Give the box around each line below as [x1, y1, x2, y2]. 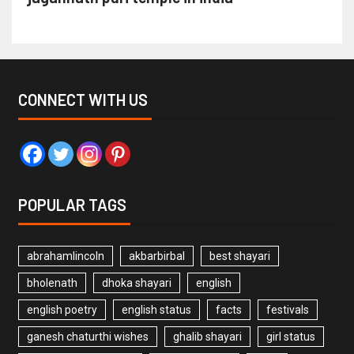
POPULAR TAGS [17, 194, 126, 214]
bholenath [26, 276, 77, 289]
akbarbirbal [128, 249, 185, 262]
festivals [265, 303, 309, 316]
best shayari [209, 249, 270, 262]
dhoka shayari [101, 276, 171, 289]
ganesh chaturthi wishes [26, 330, 149, 343]
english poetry [26, 303, 97, 316]
